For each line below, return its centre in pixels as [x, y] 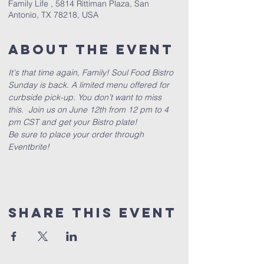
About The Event [91, 49]
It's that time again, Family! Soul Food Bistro [92, 72]
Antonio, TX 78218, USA [53, 15]
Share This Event [93, 213]
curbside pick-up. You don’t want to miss [86, 97]
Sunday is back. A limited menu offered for [90, 85]
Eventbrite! [29, 147]
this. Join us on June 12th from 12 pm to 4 [90, 110]
